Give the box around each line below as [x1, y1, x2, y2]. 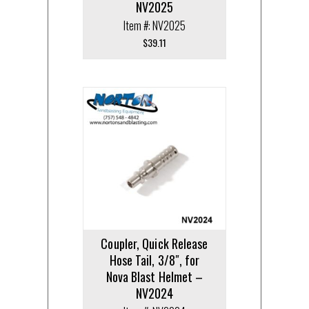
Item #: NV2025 [123, 17, 186, 34]
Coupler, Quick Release [101, 235, 208, 253]
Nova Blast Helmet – [106, 268, 203, 286]
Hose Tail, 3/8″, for [109, 251, 200, 270]
